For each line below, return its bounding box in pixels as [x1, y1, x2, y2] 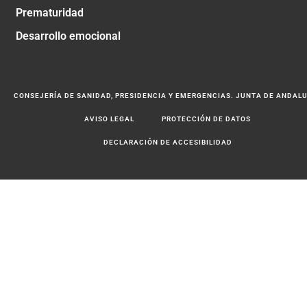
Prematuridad [16, 5, 84, 19]
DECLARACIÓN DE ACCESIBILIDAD [103, 138, 232, 146]
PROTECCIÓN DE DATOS [162, 114, 251, 123]
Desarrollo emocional [16, 29, 121, 42]
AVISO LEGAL [84, 114, 134, 123]
